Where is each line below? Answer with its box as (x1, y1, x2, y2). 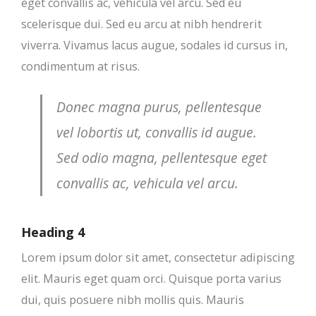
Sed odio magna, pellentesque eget (56, 148, 267, 167)
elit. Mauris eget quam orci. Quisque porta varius (21, 271, 281, 286)
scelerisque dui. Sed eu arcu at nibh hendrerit (21, 16, 262, 32)
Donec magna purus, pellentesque (56, 97, 262, 116)
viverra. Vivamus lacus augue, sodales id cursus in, (21, 37, 288, 53)
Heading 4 (21, 224, 85, 241)
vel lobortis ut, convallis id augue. (56, 123, 257, 142)
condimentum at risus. (21, 59, 140, 74)
